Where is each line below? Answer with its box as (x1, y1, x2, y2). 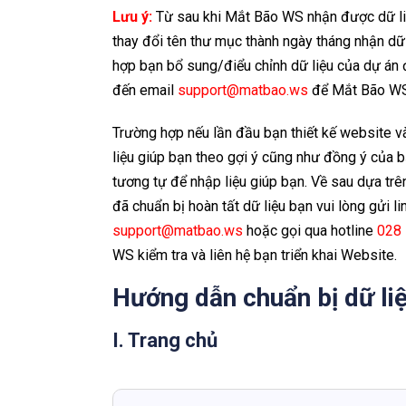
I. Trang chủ (112, 329, 217, 353)
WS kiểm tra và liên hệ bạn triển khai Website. (112, 246, 397, 265)
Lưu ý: (112, 8, 156, 26)
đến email (112, 82, 178, 100)
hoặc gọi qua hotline (243, 222, 377, 240)
